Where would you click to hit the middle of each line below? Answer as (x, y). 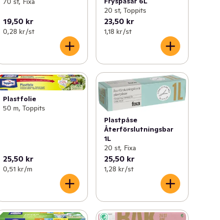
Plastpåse (121, 120)
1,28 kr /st (119, 169)
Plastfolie (20, 99)
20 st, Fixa (120, 148)
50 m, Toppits (24, 108)
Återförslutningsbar (138, 129)
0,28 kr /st (19, 31)
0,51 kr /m (18, 169)
